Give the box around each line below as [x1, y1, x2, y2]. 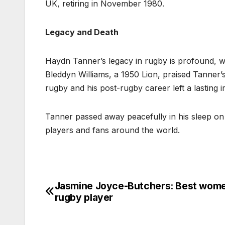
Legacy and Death [45, 27, 119, 37]
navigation [45, 200, 126, 220]
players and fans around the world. [45, 125, 180, 135]
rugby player [54, 191, 114, 203]
